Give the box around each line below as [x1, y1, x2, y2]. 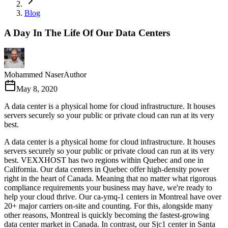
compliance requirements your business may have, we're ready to [4, 183, 212, 192]
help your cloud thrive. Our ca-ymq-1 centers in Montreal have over [4, 192, 221, 202]
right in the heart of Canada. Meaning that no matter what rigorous [4, 174, 216, 183]
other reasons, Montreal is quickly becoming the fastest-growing [4, 211, 209, 220]
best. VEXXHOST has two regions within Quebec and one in [4, 156, 204, 165]
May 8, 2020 [16, 84, 58, 94]
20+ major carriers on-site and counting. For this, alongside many [4, 202, 213, 211]
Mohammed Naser [4, 70, 64, 79]
